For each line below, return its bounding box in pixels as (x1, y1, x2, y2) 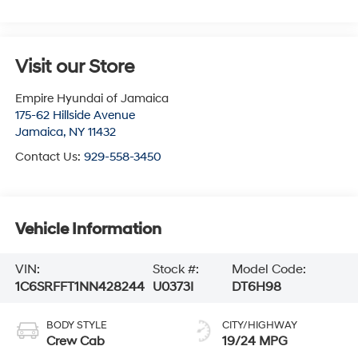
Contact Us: (14, 149, 84, 165)
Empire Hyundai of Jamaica (14, 90, 169, 106)
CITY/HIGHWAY (222, 318, 297, 332)
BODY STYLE (46, 318, 107, 332)
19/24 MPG (222, 332, 288, 349)
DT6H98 (232, 278, 282, 295)
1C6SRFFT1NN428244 (14, 278, 145, 295)
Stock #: (153, 261, 200, 277)
